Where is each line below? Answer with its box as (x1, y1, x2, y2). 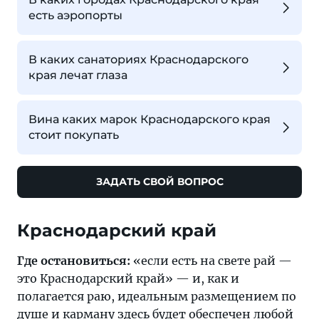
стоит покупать (28, 127, 119, 142)
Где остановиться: (17, 253, 130, 268)
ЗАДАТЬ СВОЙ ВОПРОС (95, 174, 224, 188)
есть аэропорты (28, 8, 122, 22)
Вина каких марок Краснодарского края (28, 112, 271, 126)
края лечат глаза (28, 68, 127, 82)
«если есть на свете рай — (130, 253, 292, 268)
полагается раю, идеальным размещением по (17, 288, 296, 303)
